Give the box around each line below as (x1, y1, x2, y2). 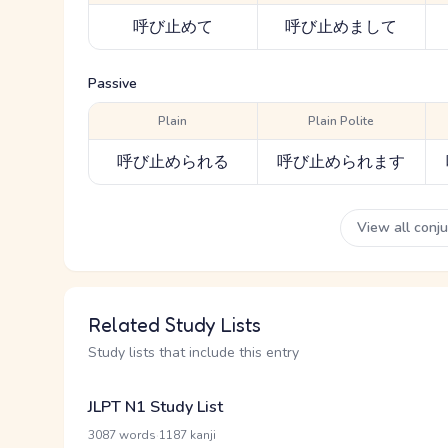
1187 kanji (159, 427, 216, 443)
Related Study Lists (88, 313, 261, 337)
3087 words (88, 427, 156, 443)
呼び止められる (116, 151, 229, 173)
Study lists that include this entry (88, 343, 299, 362)
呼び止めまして (285, 16, 398, 38)
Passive (88, 74, 137, 93)
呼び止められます (277, 151, 406, 173)
